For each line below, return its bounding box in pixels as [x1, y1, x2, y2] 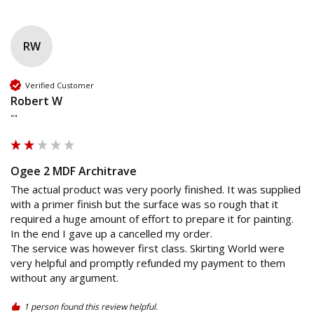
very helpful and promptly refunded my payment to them [11, 256, 285, 271]
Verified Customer [25, 79, 94, 90]
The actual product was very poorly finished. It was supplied [11, 182, 301, 197]
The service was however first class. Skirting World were [11, 241, 285, 256]
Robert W [11, 93, 62, 109]
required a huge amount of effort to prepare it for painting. [11, 212, 294, 226]
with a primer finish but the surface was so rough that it [11, 197, 278, 212]
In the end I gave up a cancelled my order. [11, 226, 212, 241]
